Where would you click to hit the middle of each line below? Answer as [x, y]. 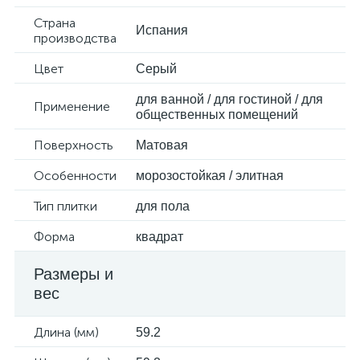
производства [75, 38]
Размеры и [74, 274]
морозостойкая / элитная [210, 176]
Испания [162, 30]
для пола [163, 206]
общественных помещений [217, 115]
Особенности [75, 176]
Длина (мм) [66, 332]
